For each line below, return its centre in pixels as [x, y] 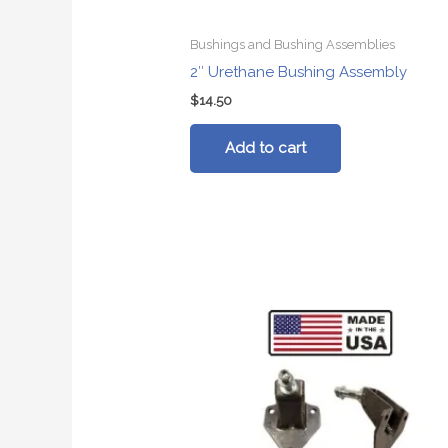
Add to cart [266, 147]
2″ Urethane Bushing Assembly [299, 71]
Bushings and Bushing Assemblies [293, 45]
